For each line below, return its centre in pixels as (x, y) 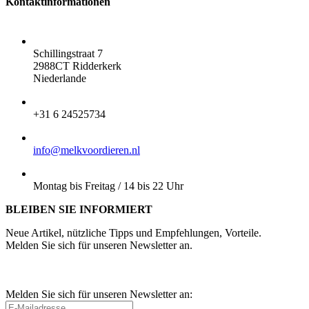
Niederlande (60, 79)
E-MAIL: (56, 138)
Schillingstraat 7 (68, 54)
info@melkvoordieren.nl (87, 150)
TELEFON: (62, 102)
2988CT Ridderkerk (77, 66)
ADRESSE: (61, 41)
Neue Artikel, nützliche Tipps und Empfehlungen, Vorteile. (133, 233)
